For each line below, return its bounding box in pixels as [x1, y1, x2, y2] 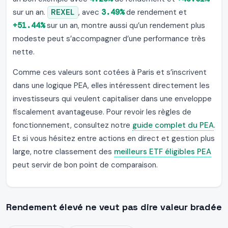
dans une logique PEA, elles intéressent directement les [13, 80, 210, 91]
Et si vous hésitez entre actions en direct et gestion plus [13, 133, 215, 144]
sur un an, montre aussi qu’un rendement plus [45, 20, 205, 31]
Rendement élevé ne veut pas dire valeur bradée [6, 201, 222, 213]
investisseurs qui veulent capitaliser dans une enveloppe [13, 94, 212, 104]
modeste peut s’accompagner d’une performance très [13, 34, 206, 44]
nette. [13, 47, 35, 58]
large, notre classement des [13, 147, 114, 157]
